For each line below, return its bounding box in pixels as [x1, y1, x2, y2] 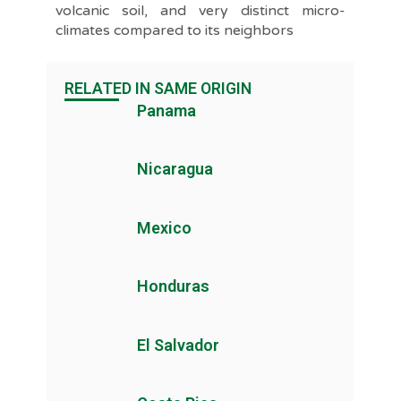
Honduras [136, 277, 209, 296]
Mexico [136, 218, 192, 237]
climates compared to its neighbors [55, 21, 294, 39]
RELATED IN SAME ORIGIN [64, 79, 252, 98]
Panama [136, 100, 196, 120]
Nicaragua [136, 159, 213, 179]
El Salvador [136, 335, 219, 354]
